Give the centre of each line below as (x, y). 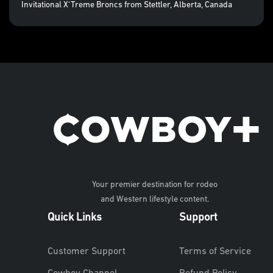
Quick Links (75, 218)
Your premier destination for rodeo (155, 185)
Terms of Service (215, 252)
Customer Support (87, 252)
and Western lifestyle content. (155, 200)
